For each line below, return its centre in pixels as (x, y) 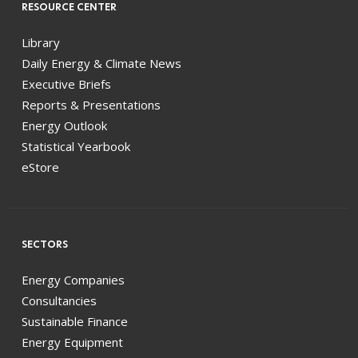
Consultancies (59, 301)
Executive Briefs (66, 84)
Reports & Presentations (91, 105)
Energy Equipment (72, 342)
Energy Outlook (64, 126)
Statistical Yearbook (76, 147)
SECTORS (45, 245)
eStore (40, 167)
